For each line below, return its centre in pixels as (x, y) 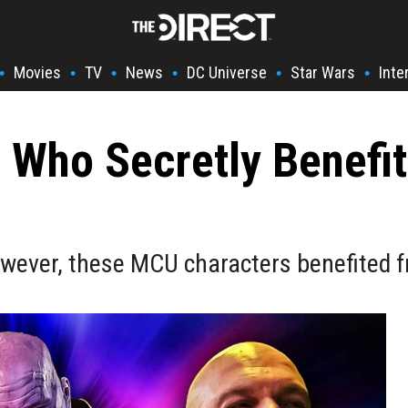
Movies (37, 72)
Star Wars (323, 72)
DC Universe (227, 72)
